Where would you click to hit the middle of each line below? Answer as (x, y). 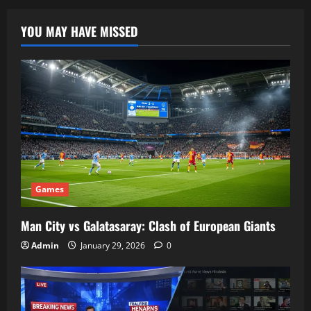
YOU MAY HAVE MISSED (79, 32)
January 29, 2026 (113, 246)
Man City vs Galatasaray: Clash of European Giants (148, 226)
